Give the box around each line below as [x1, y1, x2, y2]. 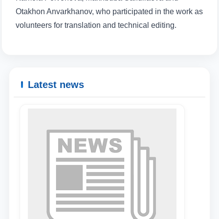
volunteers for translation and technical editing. [16, 21, 176, 29]
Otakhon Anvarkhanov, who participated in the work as [16, 7, 203, 16]
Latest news [28, 79, 84, 90]
